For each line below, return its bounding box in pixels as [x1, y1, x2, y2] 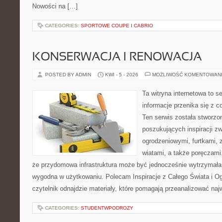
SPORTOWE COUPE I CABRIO [81, 23, 153, 28]
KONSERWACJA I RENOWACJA [32, 52, 202, 63]
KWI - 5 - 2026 [105, 72, 138, 77]
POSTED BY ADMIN [45, 72, 93, 77]
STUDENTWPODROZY [81, 205, 133, 211]
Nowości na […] [32, 2, 78, 10]
